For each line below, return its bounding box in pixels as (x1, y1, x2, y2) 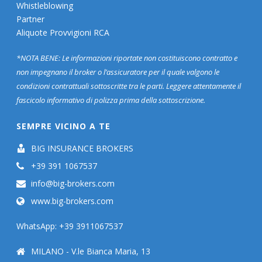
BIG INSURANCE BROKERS (31, 142, 134, 154)
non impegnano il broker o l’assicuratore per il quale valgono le (16, 66, 220, 77)
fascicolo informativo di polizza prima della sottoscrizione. (16, 94, 206, 105)
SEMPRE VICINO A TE (16, 120, 111, 132)
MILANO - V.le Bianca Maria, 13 (31, 245, 151, 257)
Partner (16, 13, 45, 25)
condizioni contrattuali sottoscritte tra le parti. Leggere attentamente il (16, 80, 242, 91)
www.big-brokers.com (31, 195, 114, 206)
